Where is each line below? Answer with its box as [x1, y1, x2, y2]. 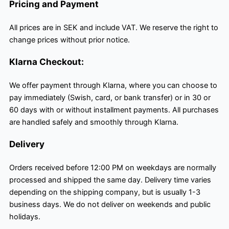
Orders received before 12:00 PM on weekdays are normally [9, 163, 216, 172]
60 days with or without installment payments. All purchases [9, 105, 219, 114]
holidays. [9, 212, 40, 221]
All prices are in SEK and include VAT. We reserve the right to [9, 22, 218, 32]
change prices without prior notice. [9, 35, 130, 44]
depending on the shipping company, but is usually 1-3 [9, 187, 200, 197]
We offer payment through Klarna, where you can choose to [9, 80, 217, 90]
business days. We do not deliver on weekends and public [9, 199, 211, 209]
